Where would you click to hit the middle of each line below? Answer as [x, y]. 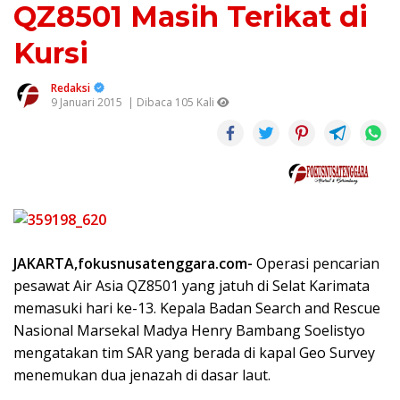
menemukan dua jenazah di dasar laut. [142, 375]
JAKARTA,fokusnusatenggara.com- [133, 264]
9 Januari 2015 [87, 103]
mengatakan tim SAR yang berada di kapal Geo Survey [194, 353]
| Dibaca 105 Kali [171, 103]
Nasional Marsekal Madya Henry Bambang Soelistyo [189, 331]
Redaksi [71, 88]
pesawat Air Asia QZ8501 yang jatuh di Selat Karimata [192, 286]
